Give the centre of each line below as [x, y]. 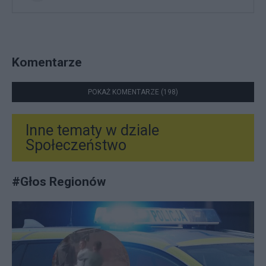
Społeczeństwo [76, 145]
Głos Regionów [63, 181]
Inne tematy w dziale [92, 130]
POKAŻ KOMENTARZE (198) [133, 92]
